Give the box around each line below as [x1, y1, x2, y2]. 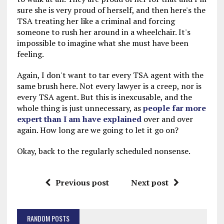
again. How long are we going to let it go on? [16, 124, 178, 135]
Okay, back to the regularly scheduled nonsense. [16, 145, 190, 156]
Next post [130, 177, 168, 188]
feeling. [16, 48, 44, 59]
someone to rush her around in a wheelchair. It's [16, 26, 190, 37]
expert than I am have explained [16, 113, 141, 124]
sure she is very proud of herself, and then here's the [16, 4, 205, 15]
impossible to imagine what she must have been [16, 37, 188, 48]
